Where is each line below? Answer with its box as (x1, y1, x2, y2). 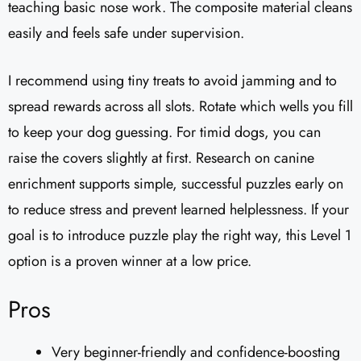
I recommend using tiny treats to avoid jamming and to (8, 70, 337, 92)
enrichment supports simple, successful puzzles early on (8, 173, 343, 195)
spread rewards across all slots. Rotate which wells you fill (8, 96, 353, 118)
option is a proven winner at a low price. (8, 251, 251, 272)
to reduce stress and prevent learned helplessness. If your (8, 199, 349, 221)
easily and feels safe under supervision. (8, 23, 244, 44)
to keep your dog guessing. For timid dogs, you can (8, 122, 321, 143)
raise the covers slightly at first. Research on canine (8, 147, 314, 169)
